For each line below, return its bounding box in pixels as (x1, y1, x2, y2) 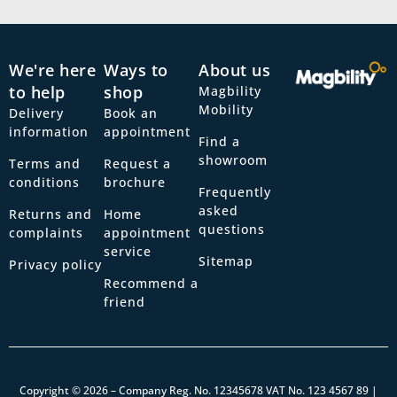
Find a (198, 132, 240, 150)
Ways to (104, 58, 168, 81)
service (104, 242, 152, 260)
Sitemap (198, 252, 253, 269)
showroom (198, 151, 268, 168)
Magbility (198, 82, 261, 99)
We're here (9, 58, 96, 81)
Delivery (9, 104, 64, 121)
